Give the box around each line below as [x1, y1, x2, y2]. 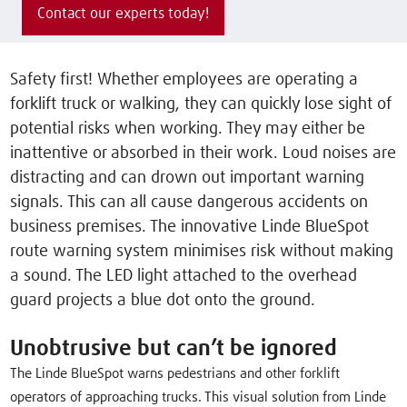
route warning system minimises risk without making [10, 243, 394, 260]
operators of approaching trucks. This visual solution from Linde [10, 390, 387, 404]
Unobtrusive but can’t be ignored [10, 337, 338, 360]
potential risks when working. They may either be [10, 120, 366, 137]
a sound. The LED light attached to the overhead [10, 267, 358, 284]
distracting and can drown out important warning [10, 169, 365, 186]
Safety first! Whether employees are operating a [10, 71, 359, 88]
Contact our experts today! [37, 5, 209, 21]
